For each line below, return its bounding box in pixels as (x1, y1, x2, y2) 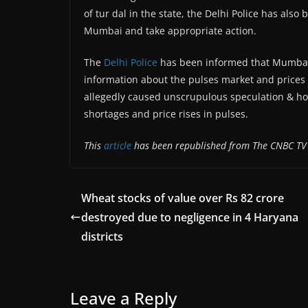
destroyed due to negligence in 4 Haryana (81, 210, 298, 225)
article (104, 139, 131, 153)
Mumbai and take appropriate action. (84, 24, 256, 38)
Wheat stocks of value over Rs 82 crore (81, 190, 284, 206)
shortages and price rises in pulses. (84, 107, 248, 121)
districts (81, 229, 123, 245)
